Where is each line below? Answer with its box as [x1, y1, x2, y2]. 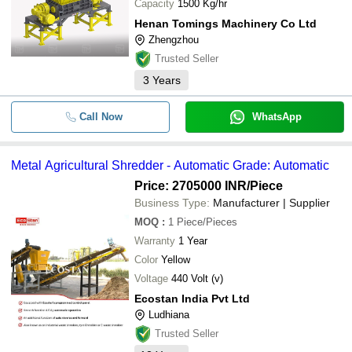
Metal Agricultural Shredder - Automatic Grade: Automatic [11, 158, 329, 172]
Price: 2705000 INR [134, 178, 247, 192]
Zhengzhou [148, 33, 199, 46]
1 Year [178, 234, 207, 247]
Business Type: [134, 196, 210, 209]
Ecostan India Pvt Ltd [134, 291, 250, 305]
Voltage [134, 272, 168, 284]
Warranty [134, 234, 175, 247]
